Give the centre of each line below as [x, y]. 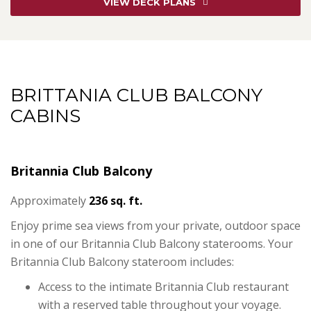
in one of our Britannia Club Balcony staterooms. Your [152, 244]
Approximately [50, 201]
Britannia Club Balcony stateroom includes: [122, 262]
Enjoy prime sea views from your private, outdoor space [155, 226]
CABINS [45, 116]
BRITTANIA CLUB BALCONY [136, 95]
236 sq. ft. [116, 201]
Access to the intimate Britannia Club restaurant [163, 287]
